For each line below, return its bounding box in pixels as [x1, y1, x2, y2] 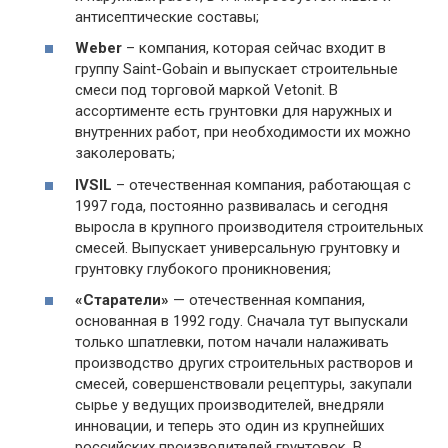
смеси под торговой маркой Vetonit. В [75, 81, 338, 99]
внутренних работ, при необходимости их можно [75, 123, 411, 141]
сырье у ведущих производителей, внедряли [75, 396, 384, 414]
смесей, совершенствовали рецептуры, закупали [75, 375, 412, 393]
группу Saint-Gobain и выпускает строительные [75, 60, 398, 78]
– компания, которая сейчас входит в [122, 39, 386, 57]
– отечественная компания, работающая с [112, 175, 411, 194]
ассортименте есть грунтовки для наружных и [75, 102, 392, 120]
